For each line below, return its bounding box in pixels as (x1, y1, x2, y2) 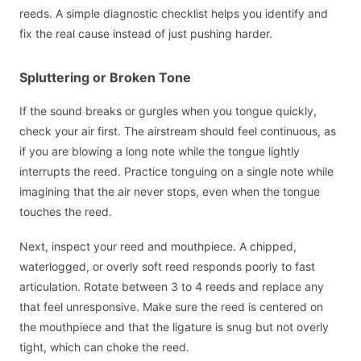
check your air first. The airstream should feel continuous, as (19, 124, 336, 139)
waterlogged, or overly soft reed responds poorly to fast (19, 259, 315, 273)
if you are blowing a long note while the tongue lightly (19, 144, 300, 159)
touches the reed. (19, 205, 112, 219)
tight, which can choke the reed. (19, 339, 189, 354)
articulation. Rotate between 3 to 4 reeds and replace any (19, 279, 324, 293)
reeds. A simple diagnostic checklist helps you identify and (19, 6, 328, 21)
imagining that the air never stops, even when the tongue (19, 185, 320, 199)
